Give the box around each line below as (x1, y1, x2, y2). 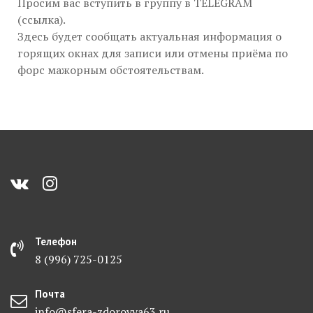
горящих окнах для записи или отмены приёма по (17, 45, 288, 61)
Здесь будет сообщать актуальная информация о (17, 29, 282, 44)
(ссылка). (17, 12, 66, 27)
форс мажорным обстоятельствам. (17, 62, 204, 78)
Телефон (35, 235, 77, 248)
